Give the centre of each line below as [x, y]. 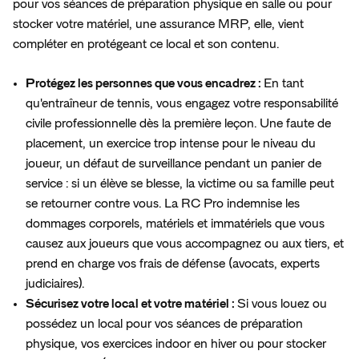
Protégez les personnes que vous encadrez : [145, 83]
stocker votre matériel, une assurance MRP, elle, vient [158, 24]
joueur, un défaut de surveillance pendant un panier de [173, 163]
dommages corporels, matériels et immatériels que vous [175, 223]
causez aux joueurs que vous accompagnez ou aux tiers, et [185, 243]
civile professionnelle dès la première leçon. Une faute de [178, 123]
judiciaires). [55, 283]
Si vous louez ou [282, 303]
